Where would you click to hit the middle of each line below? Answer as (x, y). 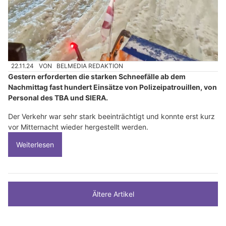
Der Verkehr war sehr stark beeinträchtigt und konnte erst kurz (111, 117)
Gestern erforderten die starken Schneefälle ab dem (97, 77)
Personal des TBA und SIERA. (58, 98)
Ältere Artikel (113, 194)
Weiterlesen (35, 145)
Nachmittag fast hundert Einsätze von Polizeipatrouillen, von (112, 87)
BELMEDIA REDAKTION (90, 66)
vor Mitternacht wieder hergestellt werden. (78, 127)
